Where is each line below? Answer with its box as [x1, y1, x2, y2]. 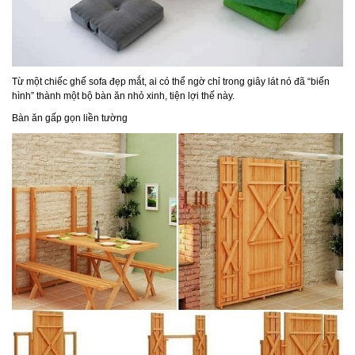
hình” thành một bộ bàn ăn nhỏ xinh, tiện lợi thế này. [12, 90, 235, 102]
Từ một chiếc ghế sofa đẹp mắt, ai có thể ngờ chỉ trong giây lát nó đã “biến [12, 76, 330, 88]
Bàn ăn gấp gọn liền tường [12, 113, 128, 124]
